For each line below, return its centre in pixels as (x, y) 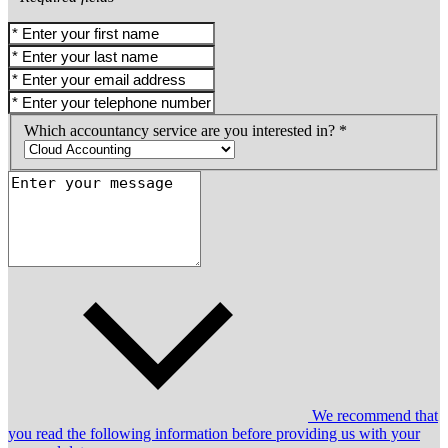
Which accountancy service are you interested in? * (185, 130)
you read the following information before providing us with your (214, 433)
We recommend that (373, 415)
